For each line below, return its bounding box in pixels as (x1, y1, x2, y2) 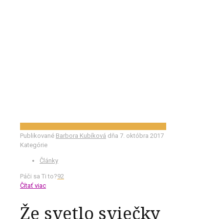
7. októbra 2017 (120, 131, 164, 139)
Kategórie (20, 141, 47, 149)
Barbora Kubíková (56, 131, 106, 139)
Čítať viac (20, 181, 46, 189)
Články (40, 156, 58, 164)
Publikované (20, 131, 56, 139)
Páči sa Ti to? (20, 172, 57, 180)
